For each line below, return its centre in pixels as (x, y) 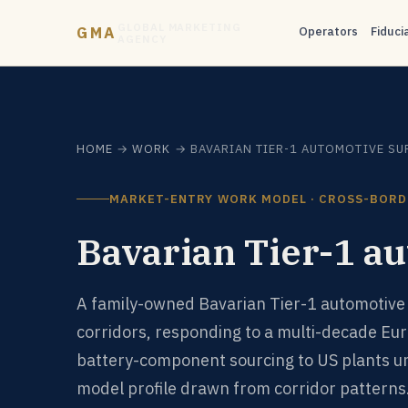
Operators (329, 31)
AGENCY (142, 39)
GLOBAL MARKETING (179, 27)
